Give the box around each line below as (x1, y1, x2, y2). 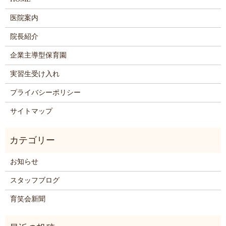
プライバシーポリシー (10, 88, 81, 96)
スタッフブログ (10, 176, 60, 184)
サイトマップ (10, 107, 52, 115)
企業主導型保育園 (10, 51, 67, 59)
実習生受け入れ (10, 70, 60, 78)
